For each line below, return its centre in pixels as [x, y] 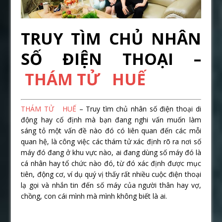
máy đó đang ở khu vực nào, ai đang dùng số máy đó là [111, 153]
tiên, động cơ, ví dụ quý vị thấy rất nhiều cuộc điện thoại [111, 174]
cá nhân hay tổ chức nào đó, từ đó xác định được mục [111, 164]
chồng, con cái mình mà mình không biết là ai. [94, 196]
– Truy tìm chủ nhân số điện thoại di [139, 109]
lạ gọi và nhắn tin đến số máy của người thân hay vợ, [111, 185]
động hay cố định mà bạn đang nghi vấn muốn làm [111, 120]
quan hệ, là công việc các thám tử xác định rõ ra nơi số [111, 142]
